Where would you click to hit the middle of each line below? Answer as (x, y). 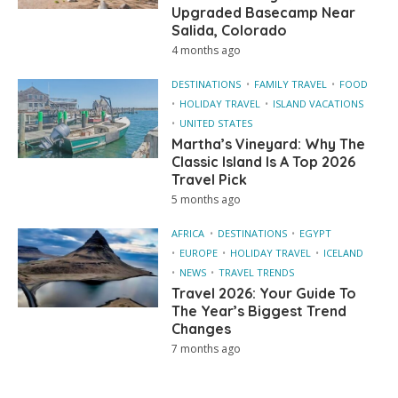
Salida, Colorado (230, 30)
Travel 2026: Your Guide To (264, 293)
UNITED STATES (216, 123)
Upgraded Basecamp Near (264, 12)
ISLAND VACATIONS (318, 103)
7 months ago (207, 348)
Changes (202, 328)
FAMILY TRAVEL (291, 84)
